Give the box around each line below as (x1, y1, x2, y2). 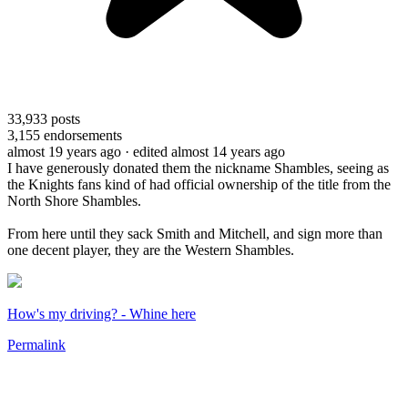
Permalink (7, 336, 66, 352)
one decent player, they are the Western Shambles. (7, 241, 294, 258)
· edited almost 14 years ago (125, 143, 285, 159)
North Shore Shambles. (7, 192, 145, 209)
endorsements (40, 127, 122, 143)
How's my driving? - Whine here (7, 305, 196, 321)
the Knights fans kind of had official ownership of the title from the (7, 176, 391, 192)
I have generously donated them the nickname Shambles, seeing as (7, 159, 389, 176)
